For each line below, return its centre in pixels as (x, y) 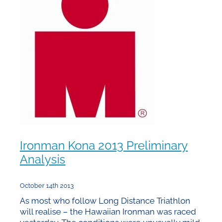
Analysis (43, 158)
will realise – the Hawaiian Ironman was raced (108, 211)
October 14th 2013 (47, 185)
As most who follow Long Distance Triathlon (105, 200)
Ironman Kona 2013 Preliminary (104, 144)
